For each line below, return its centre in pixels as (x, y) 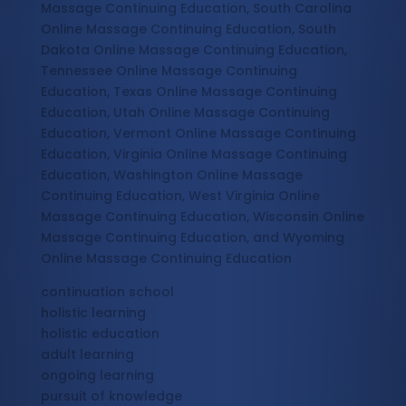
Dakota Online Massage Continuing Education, (193, 50)
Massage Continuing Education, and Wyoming (192, 238)
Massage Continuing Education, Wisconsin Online (202, 217)
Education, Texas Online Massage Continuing (188, 92)
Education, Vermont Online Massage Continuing (198, 134)
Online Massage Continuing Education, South (188, 29)
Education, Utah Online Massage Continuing (185, 113)
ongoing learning (97, 376)
